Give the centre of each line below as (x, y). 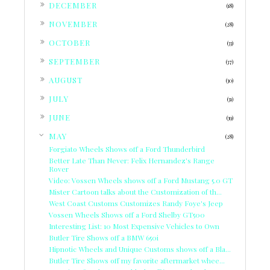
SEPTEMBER (74, 61)
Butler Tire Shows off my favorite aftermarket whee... (137, 261)
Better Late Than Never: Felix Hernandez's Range (132, 161)
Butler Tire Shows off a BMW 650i (104, 238)
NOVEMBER (73, 24)
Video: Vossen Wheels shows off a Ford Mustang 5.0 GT (141, 181)
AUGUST (66, 80)
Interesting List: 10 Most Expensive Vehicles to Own (134, 226)
